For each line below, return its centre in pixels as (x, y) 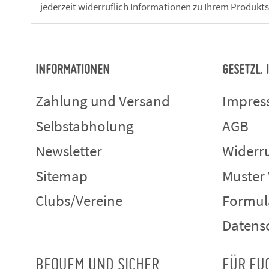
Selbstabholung (85, 126)
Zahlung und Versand (103, 101)
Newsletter (69, 151)
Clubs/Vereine (79, 200)
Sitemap (62, 176)
